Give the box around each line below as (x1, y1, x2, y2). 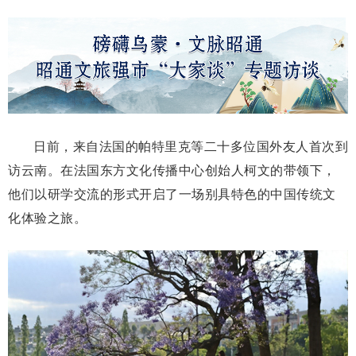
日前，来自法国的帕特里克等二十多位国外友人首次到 (33, 136, 348, 155)
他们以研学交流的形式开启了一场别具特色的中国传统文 (8, 184, 336, 203)
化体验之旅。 (8, 207, 87, 226)
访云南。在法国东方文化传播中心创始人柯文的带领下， (8, 160, 336, 179)
